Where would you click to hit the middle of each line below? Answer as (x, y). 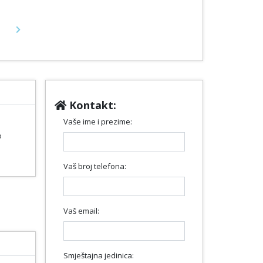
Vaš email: (81, 210)
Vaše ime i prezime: (98, 121)
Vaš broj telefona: (95, 166)
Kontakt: (91, 105)
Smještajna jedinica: (99, 255)
